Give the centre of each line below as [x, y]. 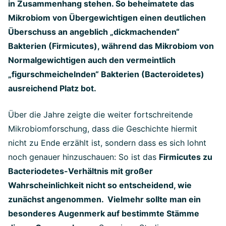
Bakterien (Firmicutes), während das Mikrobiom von [111, 46]
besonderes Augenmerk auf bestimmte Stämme [104, 213]
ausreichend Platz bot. [52, 88]
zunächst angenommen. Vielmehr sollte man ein [104, 199]
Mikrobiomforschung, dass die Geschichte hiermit [103, 129]
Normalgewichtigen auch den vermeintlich [92, 60]
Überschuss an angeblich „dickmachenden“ [94, 32]
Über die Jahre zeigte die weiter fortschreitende [100, 115]
